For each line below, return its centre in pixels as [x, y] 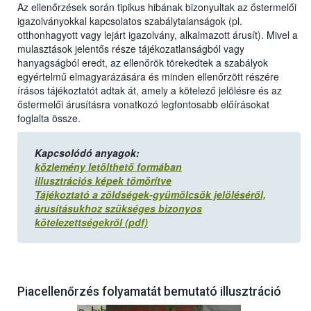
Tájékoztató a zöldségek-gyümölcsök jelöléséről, [150, 195]
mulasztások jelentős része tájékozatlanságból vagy [131, 49]
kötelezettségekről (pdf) [91, 222]
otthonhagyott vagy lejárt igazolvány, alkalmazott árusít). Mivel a [158, 35]
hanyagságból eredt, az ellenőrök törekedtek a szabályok [143, 63]
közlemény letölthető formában [108, 167]
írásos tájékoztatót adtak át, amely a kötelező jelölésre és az [150, 91]
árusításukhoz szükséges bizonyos [118, 209]
